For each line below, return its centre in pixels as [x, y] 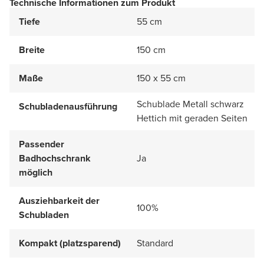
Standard [155, 243]
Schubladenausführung [68, 106]
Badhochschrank [55, 158]
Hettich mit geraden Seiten [192, 118]
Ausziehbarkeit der [59, 200]
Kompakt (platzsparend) [70, 243]
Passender [42, 144]
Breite [32, 49]
